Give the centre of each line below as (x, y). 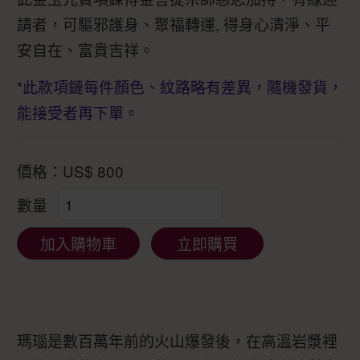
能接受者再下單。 (78, 112)
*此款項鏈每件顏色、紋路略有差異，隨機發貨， (180, 86)
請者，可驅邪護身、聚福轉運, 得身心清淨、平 (174, 23)
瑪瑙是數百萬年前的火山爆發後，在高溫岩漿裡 (177, 341)
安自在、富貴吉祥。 (86, 49)
